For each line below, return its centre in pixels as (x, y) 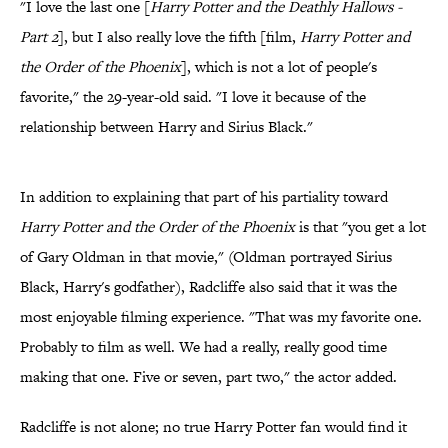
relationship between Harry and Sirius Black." (166, 127)
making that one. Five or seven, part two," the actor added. (208, 377)
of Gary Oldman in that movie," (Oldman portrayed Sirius (206, 257)
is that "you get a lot (360, 227)
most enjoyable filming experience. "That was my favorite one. (221, 317)
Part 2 (39, 37)
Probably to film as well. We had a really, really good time (203, 347)
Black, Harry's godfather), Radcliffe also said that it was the (208, 287)
